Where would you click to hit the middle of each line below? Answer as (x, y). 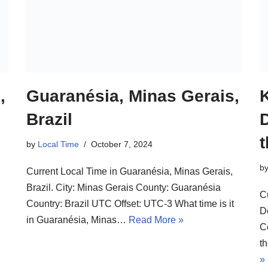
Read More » (156, 220)
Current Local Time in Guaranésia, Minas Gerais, (130, 171)
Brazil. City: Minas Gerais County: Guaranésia (124, 187)
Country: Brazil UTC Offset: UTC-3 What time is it (130, 203)
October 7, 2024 (122, 144)
